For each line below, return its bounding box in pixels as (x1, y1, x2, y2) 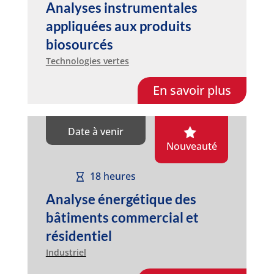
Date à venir (68, 124, 124, 138)
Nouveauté (166, 139, 217, 153)
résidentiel (45, 227, 112, 244)
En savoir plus (153, 81, 232, 98)
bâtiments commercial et (45, 209, 199, 226)
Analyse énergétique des (45, 190, 196, 207)
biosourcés (45, 35, 113, 53)
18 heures (89, 169, 136, 183)
